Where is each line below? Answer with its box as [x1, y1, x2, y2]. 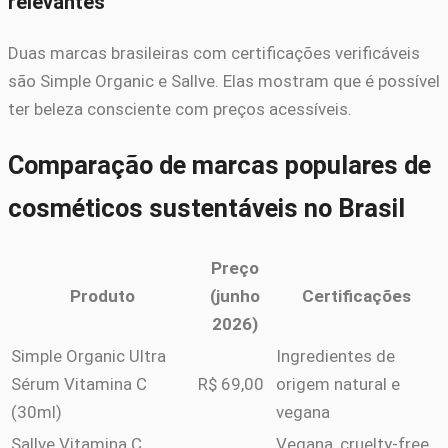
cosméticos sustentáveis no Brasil [8, 193, 405, 224]
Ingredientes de [276, 346, 395, 367]
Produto [70, 286, 135, 307]
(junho [210, 286, 260, 307]
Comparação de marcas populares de [8, 150, 431, 181]
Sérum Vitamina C [11, 374, 147, 395]
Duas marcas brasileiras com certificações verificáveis [8, 43, 420, 63]
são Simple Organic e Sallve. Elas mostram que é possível [8, 71, 440, 91]
